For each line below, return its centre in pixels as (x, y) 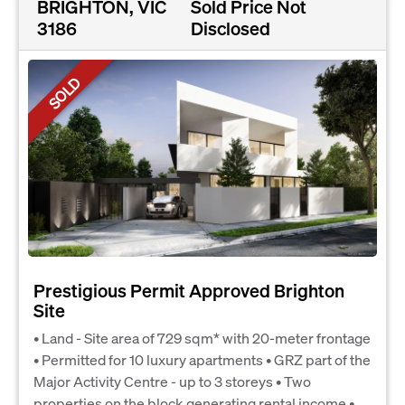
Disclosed (231, 28)
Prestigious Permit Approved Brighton (189, 290)
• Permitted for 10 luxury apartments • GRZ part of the (202, 359)
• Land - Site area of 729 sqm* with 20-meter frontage (202, 337)
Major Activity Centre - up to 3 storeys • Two (172, 381)
